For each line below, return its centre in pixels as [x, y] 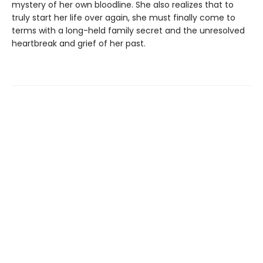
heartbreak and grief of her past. [79, 44]
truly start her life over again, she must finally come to [124, 18]
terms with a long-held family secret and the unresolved [128, 31]
